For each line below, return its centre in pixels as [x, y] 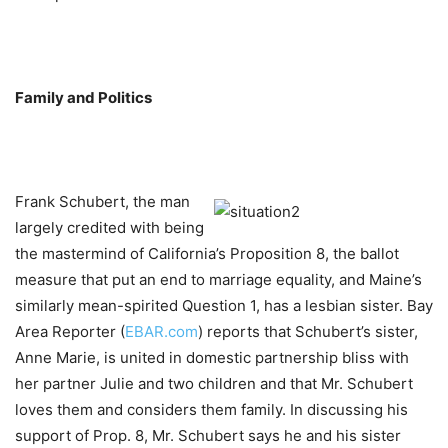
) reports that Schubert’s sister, [308, 331]
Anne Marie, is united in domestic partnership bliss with [212, 357]
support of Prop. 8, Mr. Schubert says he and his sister [208, 435]
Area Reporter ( [70, 331]
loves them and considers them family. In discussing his [211, 409]
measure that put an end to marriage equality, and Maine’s [218, 279]
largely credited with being [109, 227]
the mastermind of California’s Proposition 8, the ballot [207, 253]
